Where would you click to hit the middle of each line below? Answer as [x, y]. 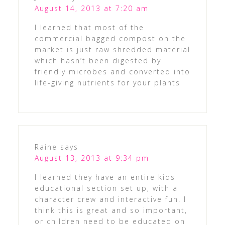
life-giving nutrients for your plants [107, 83]
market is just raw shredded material [112, 50]
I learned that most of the [89, 28]
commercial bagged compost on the [110, 39]
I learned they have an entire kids [105, 177]
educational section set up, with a [106, 188]
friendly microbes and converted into [112, 72]
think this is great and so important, [111, 210]
